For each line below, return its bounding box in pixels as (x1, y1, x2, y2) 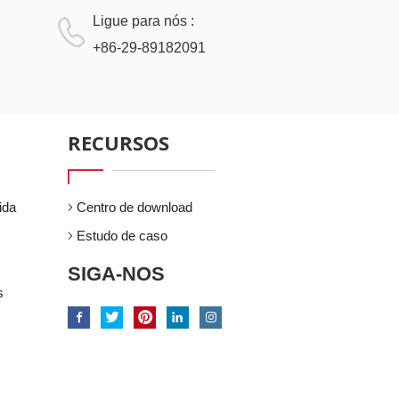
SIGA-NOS (68, 263, 165, 285)
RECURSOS (68, 129, 169, 156)
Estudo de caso (77, 228, 167, 243)
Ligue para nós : (93, 13, 194, 28)
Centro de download (77, 199, 192, 215)
